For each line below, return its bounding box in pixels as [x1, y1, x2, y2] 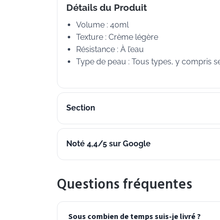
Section [66, 103, 95, 113]
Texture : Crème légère [76, 32, 158, 42]
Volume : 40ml [76, 20, 129, 29]
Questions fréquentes [57, 173, 192, 195]
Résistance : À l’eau [76, 44, 144, 54]
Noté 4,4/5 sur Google [66, 139, 151, 149]
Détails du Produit [66, 1, 147, 13]
